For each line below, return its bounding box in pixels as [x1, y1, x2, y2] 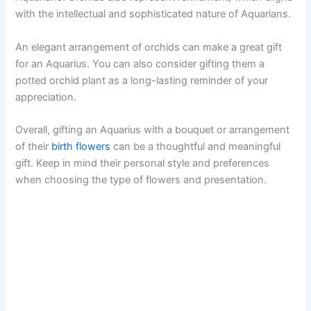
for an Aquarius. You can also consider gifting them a [15, 57, 265, 70]
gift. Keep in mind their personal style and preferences [15, 157, 270, 170]
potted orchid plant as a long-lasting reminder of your [15, 74, 269, 87]
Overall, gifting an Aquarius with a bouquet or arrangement [15, 124, 290, 137]
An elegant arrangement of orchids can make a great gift [15, 40, 283, 53]
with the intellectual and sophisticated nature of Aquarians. [15, 8, 292, 21]
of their [15, 140, 52, 153]
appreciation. [15, 90, 77, 103]
